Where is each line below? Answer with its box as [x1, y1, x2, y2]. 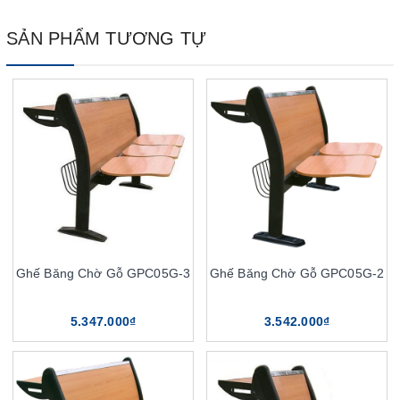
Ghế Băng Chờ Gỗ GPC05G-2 [209, 266, 385, 281]
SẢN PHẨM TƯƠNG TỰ [6, 29, 207, 49]
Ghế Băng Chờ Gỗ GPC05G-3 [15, 266, 191, 281]
